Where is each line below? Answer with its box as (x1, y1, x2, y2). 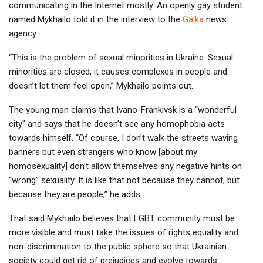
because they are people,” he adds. (9, 188, 142, 200)
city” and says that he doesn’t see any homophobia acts (9, 118, 225, 129)
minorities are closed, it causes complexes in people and (9, 66, 227, 77)
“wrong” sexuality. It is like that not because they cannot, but (9, 174, 240, 186)
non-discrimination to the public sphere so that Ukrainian (9, 241, 227, 252)
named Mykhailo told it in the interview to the (9, 14, 183, 25)
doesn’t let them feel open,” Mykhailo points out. (9, 80, 193, 91)
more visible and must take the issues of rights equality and (9, 227, 238, 238)
